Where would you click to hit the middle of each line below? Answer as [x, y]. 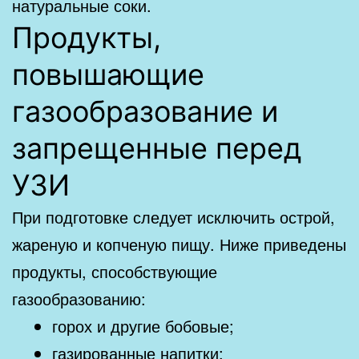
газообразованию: [79, 298]
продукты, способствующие [115, 271]
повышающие [108, 74]
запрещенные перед [157, 148]
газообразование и [145, 111]
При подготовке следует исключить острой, [173, 216]
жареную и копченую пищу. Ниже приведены [179, 244]
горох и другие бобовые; [143, 325]
